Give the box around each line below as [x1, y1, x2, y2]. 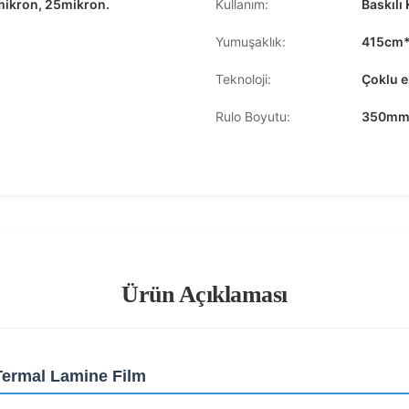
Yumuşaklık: [215, 34, 286, 49]
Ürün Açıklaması [121, 281, 288, 308]
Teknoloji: [215, 71, 271, 87]
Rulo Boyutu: [215, 109, 290, 124]
